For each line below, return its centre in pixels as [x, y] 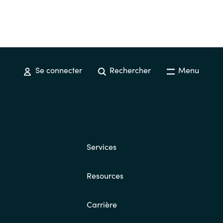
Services [102, 147]
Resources [105, 175]
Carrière [102, 204]
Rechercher [129, 70]
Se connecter [57, 70]
